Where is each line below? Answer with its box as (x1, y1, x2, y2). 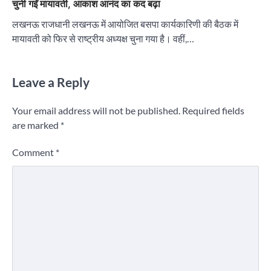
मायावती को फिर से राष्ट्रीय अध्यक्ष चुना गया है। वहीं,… (12, 33, 194, 45)
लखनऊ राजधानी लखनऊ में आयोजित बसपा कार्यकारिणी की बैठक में (12, 18, 238, 30)
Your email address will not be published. (12, 105, 180, 117)
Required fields (182, 105, 244, 117)
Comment (12, 146, 56, 158)
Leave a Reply (12, 74, 90, 90)
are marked (12, 119, 60, 131)
